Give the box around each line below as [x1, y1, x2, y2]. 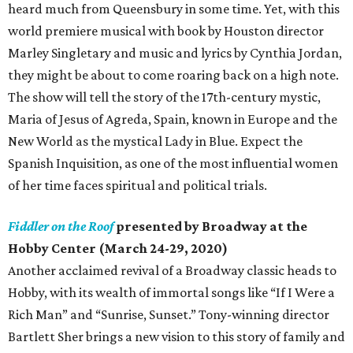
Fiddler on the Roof [8, 218, 113, 235]
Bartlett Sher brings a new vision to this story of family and [8, 329, 345, 345]
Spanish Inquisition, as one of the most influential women [8, 155, 338, 172]
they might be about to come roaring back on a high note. [8, 67, 339, 84]
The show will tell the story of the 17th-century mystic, [8, 89, 321, 106]
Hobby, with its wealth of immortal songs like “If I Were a [8, 284, 335, 301]
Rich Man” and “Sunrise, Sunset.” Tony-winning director [8, 307, 329, 323]
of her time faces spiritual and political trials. [8, 177, 267, 194]
